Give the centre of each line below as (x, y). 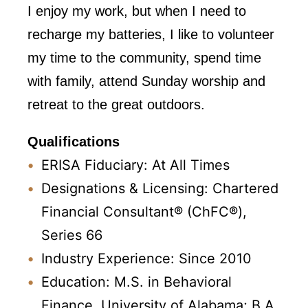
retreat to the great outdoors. (116, 104)
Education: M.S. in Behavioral (136, 282)
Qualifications (74, 141)
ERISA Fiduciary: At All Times (135, 165)
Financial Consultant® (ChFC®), (144, 211)
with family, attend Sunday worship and (146, 81)
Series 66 (72, 235)
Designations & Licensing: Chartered (160, 188)
